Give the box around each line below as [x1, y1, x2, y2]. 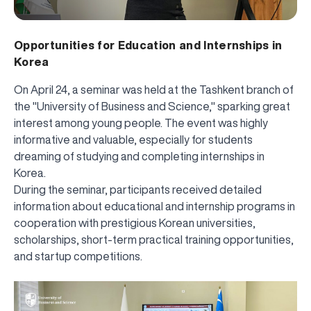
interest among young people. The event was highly [14, 117, 268, 128]
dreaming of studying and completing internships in [14, 150, 264, 162]
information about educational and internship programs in [14, 200, 295, 212]
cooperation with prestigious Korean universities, [14, 217, 255, 228]
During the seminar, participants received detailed [14, 183, 262, 195]
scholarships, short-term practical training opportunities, [14, 233, 294, 245]
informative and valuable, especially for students [14, 133, 253, 145]
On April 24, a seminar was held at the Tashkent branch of [14, 83, 294, 95]
